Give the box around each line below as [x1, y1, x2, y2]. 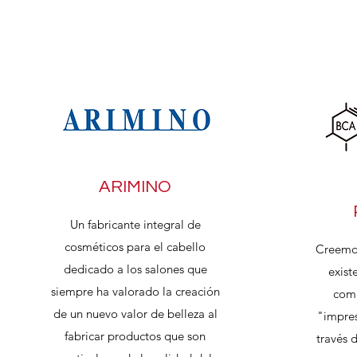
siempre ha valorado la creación [50, 284, 220, 299]
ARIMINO [99, 178, 171, 196]
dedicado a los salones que [63, 261, 207, 277]
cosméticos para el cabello [65, 239, 206, 254]
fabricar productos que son [65, 328, 206, 343]
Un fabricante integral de [69, 217, 201, 232]
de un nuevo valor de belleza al [53, 306, 218, 321]
